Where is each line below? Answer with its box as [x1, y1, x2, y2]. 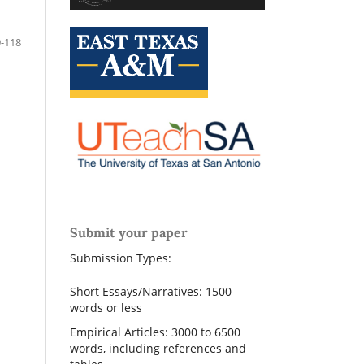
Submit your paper [70, 224, 188, 241]
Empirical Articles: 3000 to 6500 [70, 324, 240, 340]
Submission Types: [70, 250, 171, 266]
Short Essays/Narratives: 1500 [70, 284, 232, 300]
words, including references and [70, 340, 246, 357]
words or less [70, 300, 142, 316]
